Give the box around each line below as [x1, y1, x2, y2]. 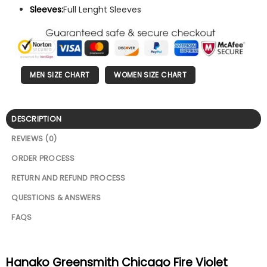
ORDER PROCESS [11, 153, 75, 163]
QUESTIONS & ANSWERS [11, 192, 101, 203]
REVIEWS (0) [11, 133, 57, 144]
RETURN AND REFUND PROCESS [11, 172, 126, 183]
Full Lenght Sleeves [63, 4, 141, 16]
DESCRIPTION [11, 113, 62, 124]
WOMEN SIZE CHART [114, 69, 187, 80]
